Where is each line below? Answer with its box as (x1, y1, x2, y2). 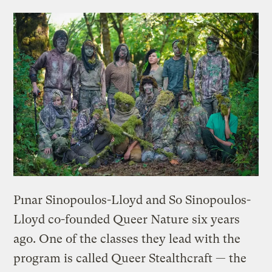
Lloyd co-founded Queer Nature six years (13, 212, 240, 227)
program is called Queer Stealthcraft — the (13, 251, 247, 266)
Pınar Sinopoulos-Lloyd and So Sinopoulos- (13, 193, 251, 208)
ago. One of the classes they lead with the (13, 232, 241, 246)
